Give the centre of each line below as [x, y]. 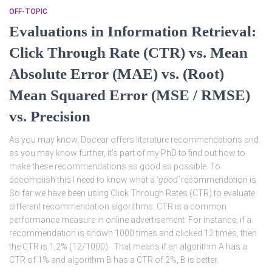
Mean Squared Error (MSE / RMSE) [130, 95]
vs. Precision [50, 116]
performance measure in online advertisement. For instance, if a [130, 219]
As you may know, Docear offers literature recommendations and [134, 139]
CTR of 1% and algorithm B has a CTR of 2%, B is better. [114, 260]
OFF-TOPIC [28, 11]
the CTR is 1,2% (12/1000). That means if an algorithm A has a [128, 246]
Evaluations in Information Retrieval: [133, 31]
